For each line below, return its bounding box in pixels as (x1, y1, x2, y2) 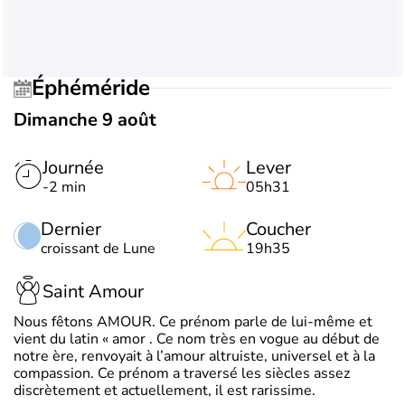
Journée (42, 155, 104, 180)
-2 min (42, 176, 86, 197)
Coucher (246, 216, 311, 241)
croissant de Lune (41, 238, 155, 259)
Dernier (41, 216, 101, 241)
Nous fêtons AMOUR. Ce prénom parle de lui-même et (14, 311, 372, 332)
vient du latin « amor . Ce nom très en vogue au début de (14, 328, 380, 349)
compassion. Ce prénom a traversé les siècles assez (14, 363, 350, 383)
